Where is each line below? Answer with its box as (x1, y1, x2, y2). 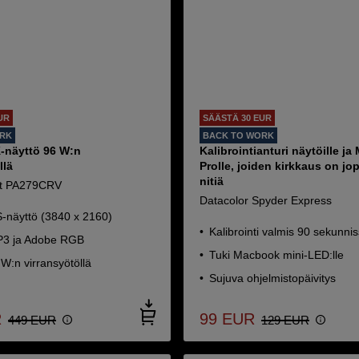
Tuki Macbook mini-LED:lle (209, 248, 345, 261)
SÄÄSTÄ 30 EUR (203, 113, 272, 123)
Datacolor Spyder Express (200, 194, 333, 207)
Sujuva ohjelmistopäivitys (209, 272, 337, 284)
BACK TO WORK (203, 131, 275, 140)
